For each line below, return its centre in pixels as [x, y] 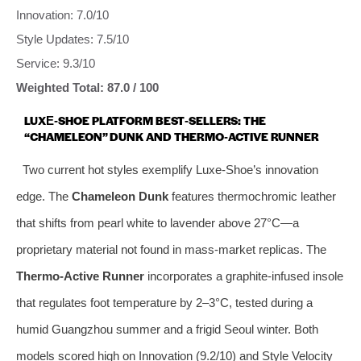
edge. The [44, 196]
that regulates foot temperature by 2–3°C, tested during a [164, 302]
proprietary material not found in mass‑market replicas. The [171, 249]
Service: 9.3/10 [56, 63]
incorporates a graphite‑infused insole [244, 276]
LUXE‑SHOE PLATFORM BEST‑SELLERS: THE [145, 120]
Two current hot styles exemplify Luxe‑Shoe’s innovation [170, 169]
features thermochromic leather [252, 196]
